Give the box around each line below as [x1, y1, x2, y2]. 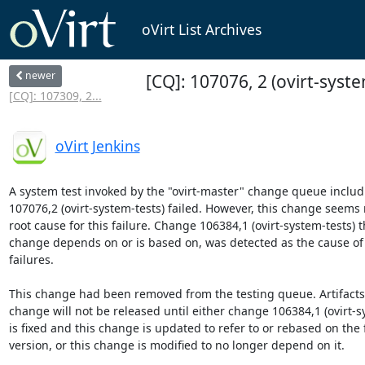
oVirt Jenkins [55, 135, 140, 156]
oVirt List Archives [141, 20, 262, 40]
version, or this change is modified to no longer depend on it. [8, 336, 345, 353]
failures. [8, 251, 54, 267]
